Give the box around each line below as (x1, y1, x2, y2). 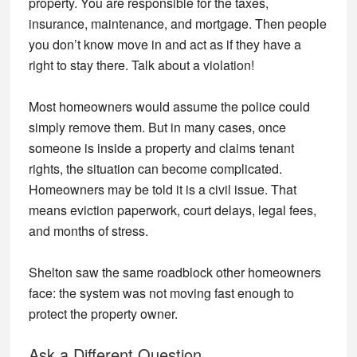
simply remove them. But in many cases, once (28, 118, 286, 136)
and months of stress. (28, 222, 148, 240)
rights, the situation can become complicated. (28, 159, 282, 178)
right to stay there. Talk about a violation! (28, 56, 254, 74)
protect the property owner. (28, 304, 178, 323)
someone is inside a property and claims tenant (28, 139, 294, 157)
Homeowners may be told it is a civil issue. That (28, 180, 296, 198)
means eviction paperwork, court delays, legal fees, (28, 201, 316, 219)
